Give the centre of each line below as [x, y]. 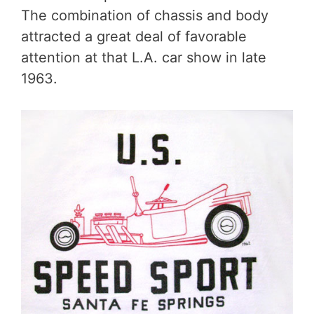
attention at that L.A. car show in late [144, 57]
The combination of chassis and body [145, 15]
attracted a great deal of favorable [134, 36]
